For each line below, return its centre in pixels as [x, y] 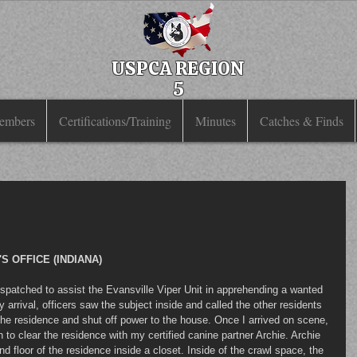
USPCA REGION [178, 69]
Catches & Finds [301, 121]
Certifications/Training [115, 121]
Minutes [215, 121]
